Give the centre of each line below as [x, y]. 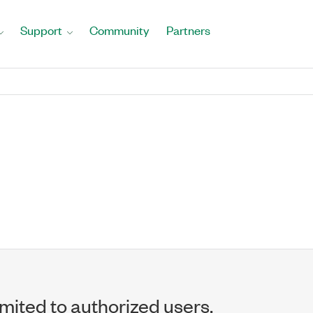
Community [119, 30]
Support [41, 30]
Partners [188, 30]
